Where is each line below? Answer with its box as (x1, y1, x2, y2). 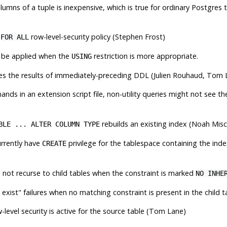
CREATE (42, 139, 66, 147)
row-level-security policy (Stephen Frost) (28, 31, 165, 42)
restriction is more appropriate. (91, 51, 198, 61)
